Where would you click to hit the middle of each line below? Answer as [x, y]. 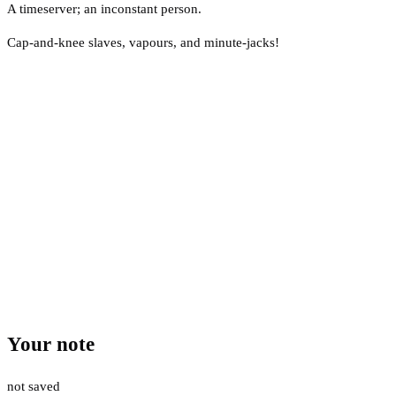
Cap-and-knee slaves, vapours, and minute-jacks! [143, 42]
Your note [51, 345]
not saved [34, 386]
